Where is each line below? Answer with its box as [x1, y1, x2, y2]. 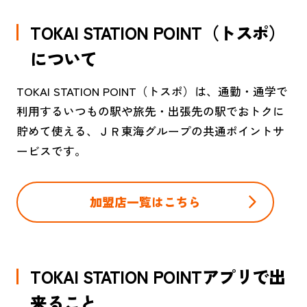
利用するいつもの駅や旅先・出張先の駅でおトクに [16, 103, 284, 120]
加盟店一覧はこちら [90, 193, 201, 211]
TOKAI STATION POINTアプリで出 [30, 264, 286, 289]
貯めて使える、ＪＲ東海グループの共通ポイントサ [16, 123, 284, 140]
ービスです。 [16, 143, 86, 160]
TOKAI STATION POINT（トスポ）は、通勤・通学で [16, 83, 288, 100]
